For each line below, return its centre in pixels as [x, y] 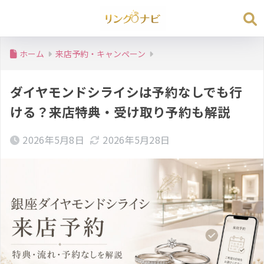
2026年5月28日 [136, 140]
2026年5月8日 [54, 140]
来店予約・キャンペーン [100, 54]
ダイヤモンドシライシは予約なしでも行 [126, 92]
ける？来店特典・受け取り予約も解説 [120, 112]
